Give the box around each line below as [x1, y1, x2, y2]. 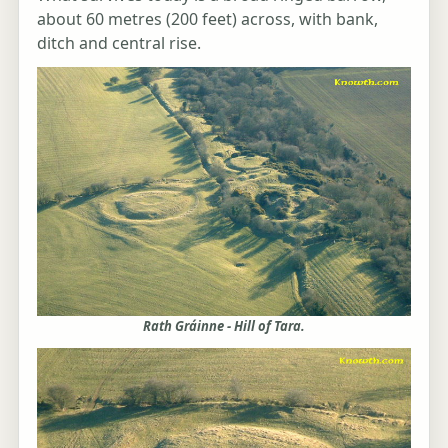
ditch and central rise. [37, 32, 201, 55]
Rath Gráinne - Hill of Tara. [143, 317, 305, 336]
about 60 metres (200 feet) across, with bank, [37, 8, 378, 31]
